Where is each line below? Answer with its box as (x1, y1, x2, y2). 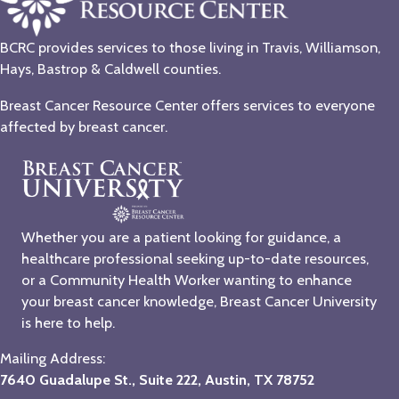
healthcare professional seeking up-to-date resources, (21, 248, 369, 267)
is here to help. (21, 313, 115, 331)
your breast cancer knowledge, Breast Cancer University (21, 291, 377, 310)
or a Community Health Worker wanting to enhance (21, 270, 352, 289)
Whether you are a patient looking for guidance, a (21, 227, 341, 246)
